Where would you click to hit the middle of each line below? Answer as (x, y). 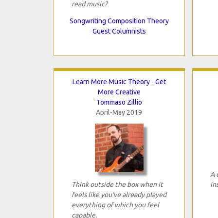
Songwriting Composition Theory (119, 21)
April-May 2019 (119, 112)
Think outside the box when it (117, 184)
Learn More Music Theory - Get (119, 82)
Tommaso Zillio (119, 102)
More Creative (119, 92)
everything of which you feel (115, 205)
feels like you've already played (119, 194)
